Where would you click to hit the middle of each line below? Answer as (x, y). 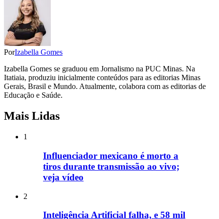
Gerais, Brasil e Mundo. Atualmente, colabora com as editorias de (105, 87)
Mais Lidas (32, 116)
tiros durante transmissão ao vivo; (111, 166)
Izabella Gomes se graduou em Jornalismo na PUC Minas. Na (99, 69)
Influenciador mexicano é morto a (111, 155)
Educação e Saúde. (33, 95)
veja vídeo (63, 177)
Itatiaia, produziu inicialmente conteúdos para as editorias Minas (102, 78)
